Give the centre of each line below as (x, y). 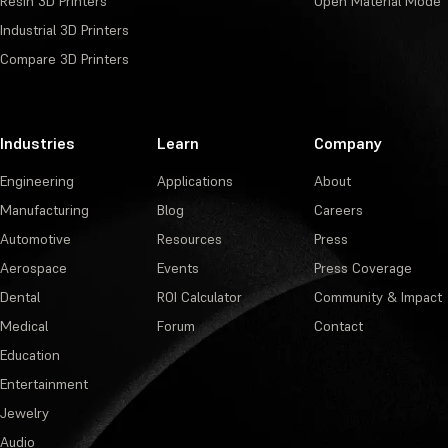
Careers (338, 210)
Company (347, 143)
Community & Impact (377, 297)
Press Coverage (362, 268)
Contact (338, 326)
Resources (189, 239)
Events (177, 268)
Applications (194, 181)
